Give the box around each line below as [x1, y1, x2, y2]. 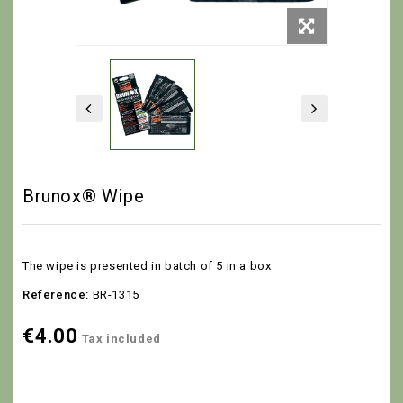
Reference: [22, 287, 89, 301]
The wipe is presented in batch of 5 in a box [22, 258, 272, 273]
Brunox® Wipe [22, 184, 145, 207]
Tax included [81, 331, 161, 345]
